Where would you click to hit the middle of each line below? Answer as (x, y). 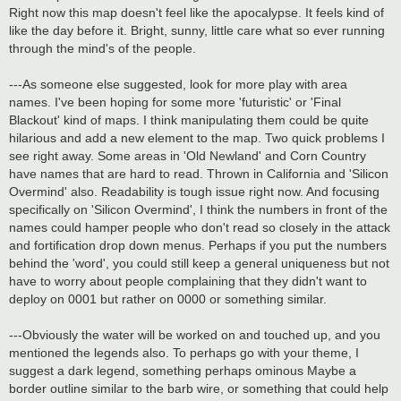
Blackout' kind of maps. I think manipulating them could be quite (189, 120)
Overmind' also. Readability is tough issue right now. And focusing (194, 192)
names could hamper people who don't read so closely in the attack (200, 228)
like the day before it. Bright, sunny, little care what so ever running (197, 31)
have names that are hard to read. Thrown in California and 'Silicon (199, 174)
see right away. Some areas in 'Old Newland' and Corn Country (188, 156)
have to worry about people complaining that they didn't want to (188, 282)
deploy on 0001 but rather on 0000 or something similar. (168, 299)
